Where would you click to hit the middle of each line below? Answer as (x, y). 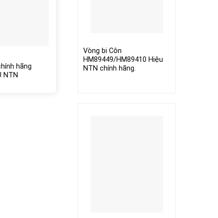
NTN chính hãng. (109, 69)
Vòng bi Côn (102, 51)
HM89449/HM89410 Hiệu (123, 60)
